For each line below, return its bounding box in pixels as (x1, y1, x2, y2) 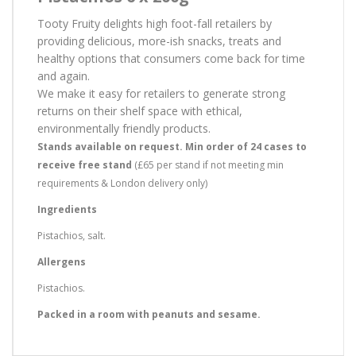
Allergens (37, 254, 86, 269)
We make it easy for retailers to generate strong (37, 85, 285, 101)
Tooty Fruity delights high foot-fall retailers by (37, 15, 272, 31)
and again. (37, 68, 90, 83)
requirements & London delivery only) (37, 176, 207, 190)
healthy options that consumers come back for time (37, 50, 305, 66)
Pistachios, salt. (37, 228, 108, 242)
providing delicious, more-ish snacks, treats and (37, 33, 281, 48)
